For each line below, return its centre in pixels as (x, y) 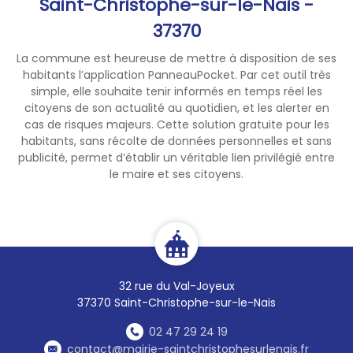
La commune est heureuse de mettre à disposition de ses (176, 58)
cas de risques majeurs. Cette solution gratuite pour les (176, 124)
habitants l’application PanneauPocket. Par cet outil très (176, 74)
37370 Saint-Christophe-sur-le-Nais (176, 302)
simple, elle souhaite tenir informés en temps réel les (176, 91)
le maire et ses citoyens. (176, 174)
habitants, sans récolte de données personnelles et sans (176, 141)
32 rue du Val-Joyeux (176, 286)
